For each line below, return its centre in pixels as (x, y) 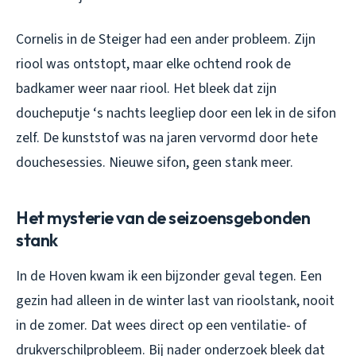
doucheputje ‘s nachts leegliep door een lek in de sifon (176, 114)
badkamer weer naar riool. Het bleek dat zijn (146, 89)
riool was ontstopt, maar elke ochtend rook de (153, 64)
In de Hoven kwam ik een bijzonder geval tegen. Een (169, 277)
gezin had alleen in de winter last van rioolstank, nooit (175, 301)
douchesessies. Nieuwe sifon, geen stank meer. (155, 163)
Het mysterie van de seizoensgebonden (163, 218)
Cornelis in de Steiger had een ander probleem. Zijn (166, 40)
